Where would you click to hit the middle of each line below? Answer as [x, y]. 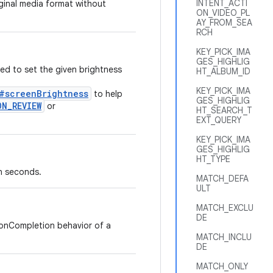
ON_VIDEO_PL [223, 13]
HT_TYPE [213, 159]
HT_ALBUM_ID [223, 71]
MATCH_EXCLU [225, 208]
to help [107, 94]
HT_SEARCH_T [224, 110]
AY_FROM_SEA [224, 23]
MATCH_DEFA [222, 179]
